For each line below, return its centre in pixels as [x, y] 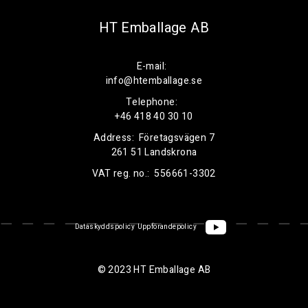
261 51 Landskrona [154, 153]
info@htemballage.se [154, 81]
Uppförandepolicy [167, 227]
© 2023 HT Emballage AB [154, 269]
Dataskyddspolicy [105, 227]
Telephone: [152, 102]
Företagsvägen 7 [177, 138]
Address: [114, 138]
